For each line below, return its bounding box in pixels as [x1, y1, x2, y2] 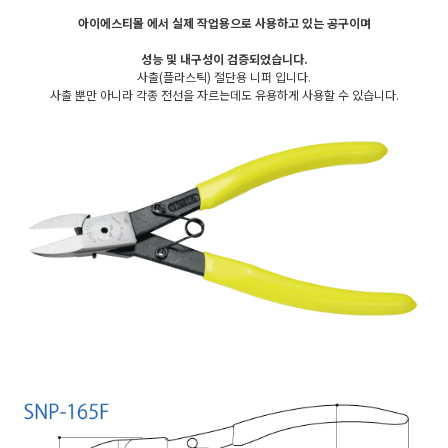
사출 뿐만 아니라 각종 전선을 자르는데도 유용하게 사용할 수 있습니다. [49, 85, 399, 103]
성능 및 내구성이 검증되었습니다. [140, 49, 308, 67]
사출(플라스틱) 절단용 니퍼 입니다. [137, 67, 311, 85]
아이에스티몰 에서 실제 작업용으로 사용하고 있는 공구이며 [77, 13, 371, 31]
